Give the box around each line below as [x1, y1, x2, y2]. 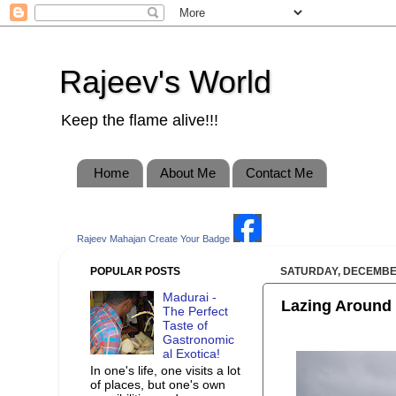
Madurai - [163, 291, 217, 305]
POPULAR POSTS [90, 264, 180, 278]
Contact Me [246, 165, 314, 181]
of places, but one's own [90, 377, 225, 392]
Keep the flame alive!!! [61, 111, 218, 129]
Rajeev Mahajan [77, 232, 146, 244]
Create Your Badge [148, 232, 230, 244]
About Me [159, 165, 216, 181]
